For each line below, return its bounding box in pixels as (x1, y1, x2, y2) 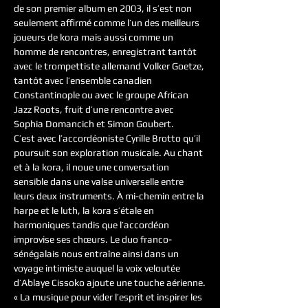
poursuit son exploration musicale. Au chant (14, 147, 205, 158)
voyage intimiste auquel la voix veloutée (14, 263, 182, 274)
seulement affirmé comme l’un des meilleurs (14, 17, 201, 28)
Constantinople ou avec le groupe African (14, 89, 190, 100)
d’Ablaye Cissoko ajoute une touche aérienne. (14, 277, 206, 288)
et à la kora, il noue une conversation (14, 162, 171, 173)
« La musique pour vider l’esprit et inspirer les (14, 291, 204, 302)
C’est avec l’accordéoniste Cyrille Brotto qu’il (14, 133, 202, 144)
